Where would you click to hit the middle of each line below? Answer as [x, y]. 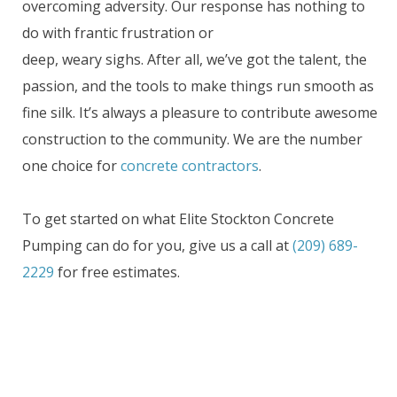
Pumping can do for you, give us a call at [156, 246]
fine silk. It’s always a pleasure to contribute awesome [200, 113]
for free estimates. [117, 272]
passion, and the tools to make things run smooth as [198, 86]
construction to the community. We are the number [192, 140]
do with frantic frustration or [118, 33]
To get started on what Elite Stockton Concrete [178, 219]
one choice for [71, 166]
